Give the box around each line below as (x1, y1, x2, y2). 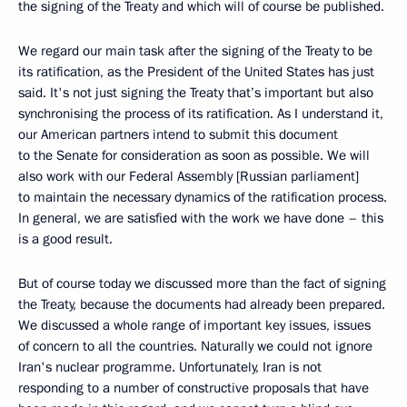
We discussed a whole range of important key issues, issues (18, 316, 371, 335)
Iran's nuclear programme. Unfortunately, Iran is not (18, 358, 322, 377)
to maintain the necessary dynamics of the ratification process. (18, 188, 387, 207)
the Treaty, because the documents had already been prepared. (18, 295, 385, 314)
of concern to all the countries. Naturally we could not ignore (18, 337, 372, 356)
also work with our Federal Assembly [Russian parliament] (18, 167, 359, 186)
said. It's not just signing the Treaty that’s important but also (18, 84, 373, 103)
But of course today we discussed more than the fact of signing (18, 274, 386, 293)
